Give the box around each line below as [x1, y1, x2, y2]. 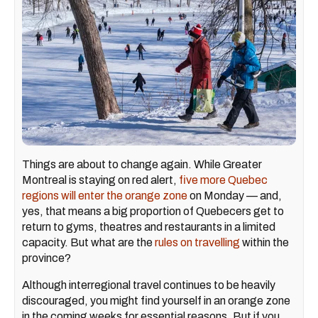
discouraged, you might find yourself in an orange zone [22, 295, 290, 307]
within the [240, 236, 289, 249]
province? [22, 252, 73, 265]
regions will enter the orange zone [22, 190, 187, 202]
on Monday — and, [187, 190, 282, 202]
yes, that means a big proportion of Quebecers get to [22, 205, 284, 218]
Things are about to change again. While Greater [22, 158, 262, 171]
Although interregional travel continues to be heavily [22, 279, 275, 292]
